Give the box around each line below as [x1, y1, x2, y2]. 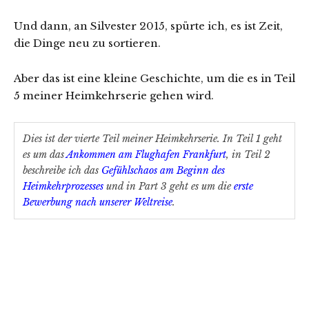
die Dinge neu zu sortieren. [14, 37, 161, 50]
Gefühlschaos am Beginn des [101, 164, 225, 177]
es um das [23, 148, 66, 161]
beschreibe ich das [23, 164, 101, 177]
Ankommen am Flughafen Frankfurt [66, 148, 226, 161]
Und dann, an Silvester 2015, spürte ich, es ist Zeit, [14, 19, 283, 33]
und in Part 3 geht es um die [103, 180, 234, 193]
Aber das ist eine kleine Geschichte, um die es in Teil [14, 72, 295, 86]
